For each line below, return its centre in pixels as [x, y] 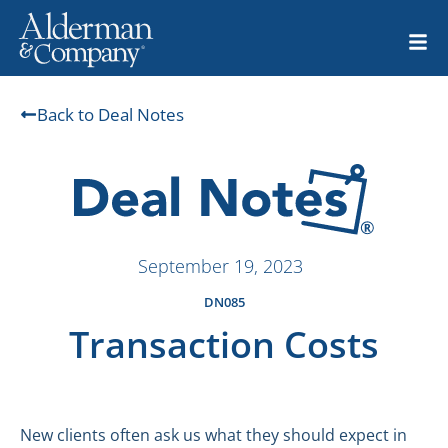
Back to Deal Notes [110, 115]
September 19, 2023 [220, 266]
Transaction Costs [224, 345]
